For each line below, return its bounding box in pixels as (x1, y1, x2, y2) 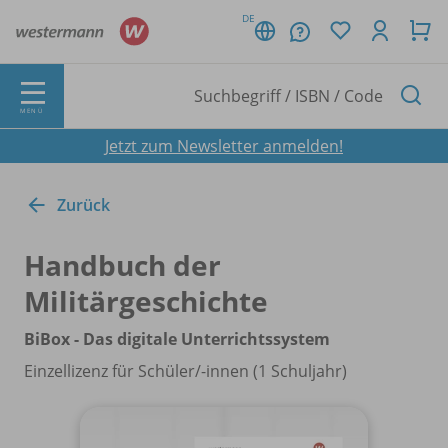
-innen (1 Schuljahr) (201, 359, 347, 382)
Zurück (57, 193, 110, 216)
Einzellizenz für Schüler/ (24, 359, 201, 382)
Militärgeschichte (24, 281, 268, 320)
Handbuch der (24, 245, 221, 284)
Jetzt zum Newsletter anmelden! (105, 134, 343, 157)
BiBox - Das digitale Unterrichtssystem (24, 327, 330, 350)
